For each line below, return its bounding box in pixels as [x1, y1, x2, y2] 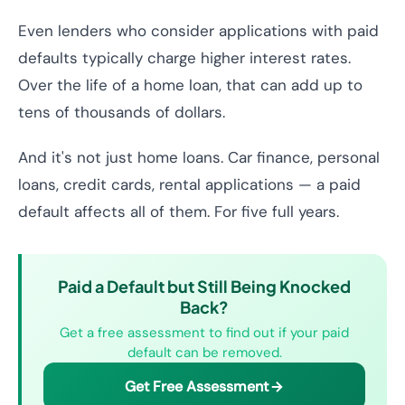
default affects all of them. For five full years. [18, 202, 339, 221]
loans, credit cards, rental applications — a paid [18, 174, 361, 194]
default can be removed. [127, 344, 282, 362]
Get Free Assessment [124, 377, 268, 396]
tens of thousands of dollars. [18, 102, 225, 122]
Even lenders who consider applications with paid [18, 21, 379, 41]
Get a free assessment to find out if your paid [60, 324, 349, 342]
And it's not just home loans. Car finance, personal [18, 147, 380, 167]
